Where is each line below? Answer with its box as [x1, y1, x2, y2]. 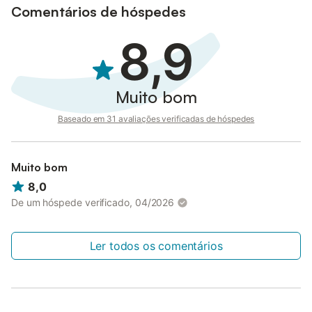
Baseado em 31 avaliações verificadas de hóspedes [57, 114, 255, 124]
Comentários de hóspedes [11, 3, 186, 20]
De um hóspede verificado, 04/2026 [11, 196, 175, 209]
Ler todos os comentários [89, 239, 223, 253]
